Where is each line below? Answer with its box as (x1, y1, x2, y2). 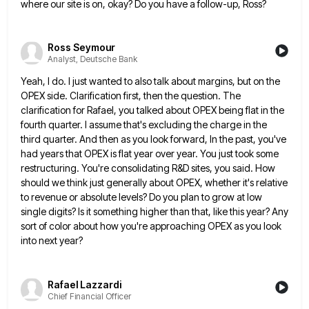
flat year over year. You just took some (119, 148, 279, 160)
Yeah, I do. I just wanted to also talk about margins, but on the (21, 75, 280, 88)
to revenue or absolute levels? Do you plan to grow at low (21, 191, 262, 203)
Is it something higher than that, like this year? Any (78, 206, 288, 218)
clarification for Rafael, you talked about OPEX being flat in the (21, 104, 284, 117)
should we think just (21, 177, 104, 189)
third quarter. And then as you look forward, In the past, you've (21, 133, 286, 146)
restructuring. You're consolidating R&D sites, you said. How (21, 162, 275, 175)
